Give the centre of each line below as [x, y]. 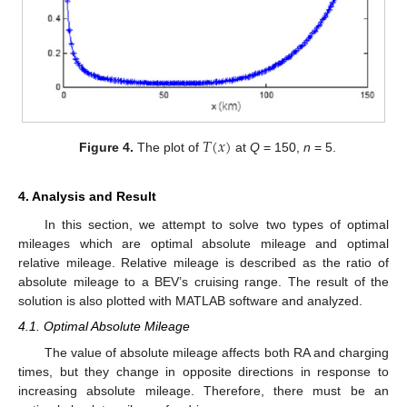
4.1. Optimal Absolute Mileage [104, 327]
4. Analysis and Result [87, 197]
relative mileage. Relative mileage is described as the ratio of [203, 263]
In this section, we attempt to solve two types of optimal [216, 225]
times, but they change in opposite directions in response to [203, 371]
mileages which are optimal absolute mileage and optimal [203, 244]
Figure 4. [106, 148]
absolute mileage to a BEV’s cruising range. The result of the [203, 282]
